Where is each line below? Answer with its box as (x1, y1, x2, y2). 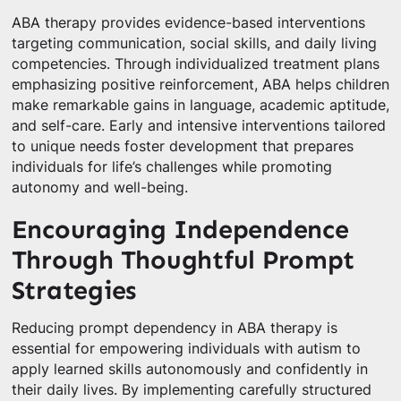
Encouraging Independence (11, 214, 349, 246)
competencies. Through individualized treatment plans (11, 55, 380, 73)
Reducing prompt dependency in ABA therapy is (11, 319, 337, 337)
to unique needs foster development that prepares (11, 138, 354, 156)
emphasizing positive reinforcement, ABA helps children (11, 76, 389, 94)
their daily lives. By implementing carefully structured (11, 380, 371, 398)
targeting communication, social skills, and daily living (11, 35, 377, 53)
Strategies (11, 275, 137, 307)
